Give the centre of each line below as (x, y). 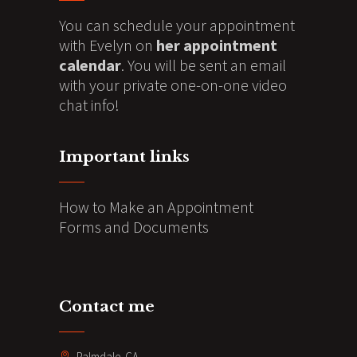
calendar (90, 65)
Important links (124, 156)
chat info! (89, 104)
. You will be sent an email (204, 65)
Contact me (107, 306)
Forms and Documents (134, 226)
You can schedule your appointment (177, 25)
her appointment (217, 45)
